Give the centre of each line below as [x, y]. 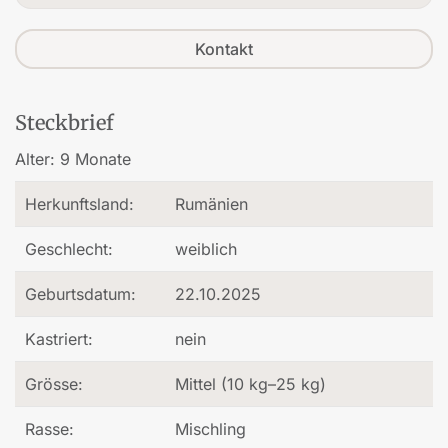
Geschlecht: [69, 249]
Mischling [210, 429]
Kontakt [224, 49]
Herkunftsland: [79, 204]
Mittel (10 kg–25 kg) [250, 384]
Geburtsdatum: [80, 294]
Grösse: [54, 384]
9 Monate [95, 159]
